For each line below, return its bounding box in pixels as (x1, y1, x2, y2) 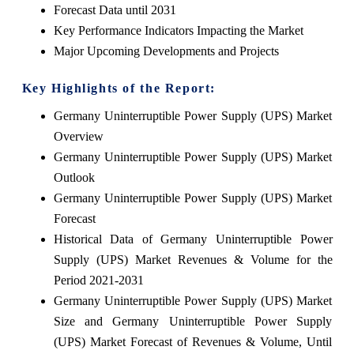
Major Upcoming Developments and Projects (53, 43, 279, 58)
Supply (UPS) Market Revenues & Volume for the (53, 252, 333, 266)
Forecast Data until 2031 (53, 2, 176, 17)
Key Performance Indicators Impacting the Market (53, 23, 303, 37)
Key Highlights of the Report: (21, 81, 216, 95)
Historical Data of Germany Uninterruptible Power (53, 232, 333, 246)
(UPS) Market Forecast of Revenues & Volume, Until (53, 334, 333, 348)
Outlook (53, 170, 95, 184)
